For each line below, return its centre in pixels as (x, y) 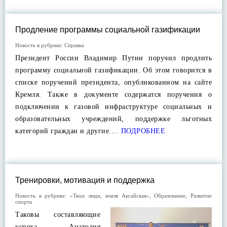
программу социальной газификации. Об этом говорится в (113, 70)
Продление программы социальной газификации (108, 30)
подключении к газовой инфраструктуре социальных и (113, 107)
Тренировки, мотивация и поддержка (85, 180)
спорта (24, 202)
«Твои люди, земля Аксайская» (109, 196)
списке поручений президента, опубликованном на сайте (113, 82)
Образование (170, 196)
